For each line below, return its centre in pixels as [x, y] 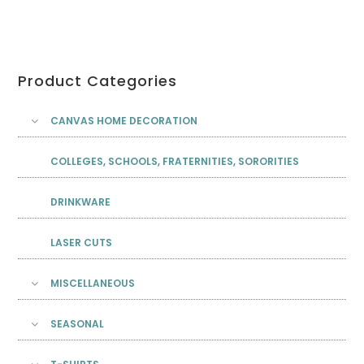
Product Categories [98, 81]
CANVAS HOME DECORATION [124, 121]
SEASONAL [78, 324]
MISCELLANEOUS [93, 284]
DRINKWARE [81, 202]
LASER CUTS [82, 243]
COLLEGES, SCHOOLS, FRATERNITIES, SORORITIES [175, 162]
